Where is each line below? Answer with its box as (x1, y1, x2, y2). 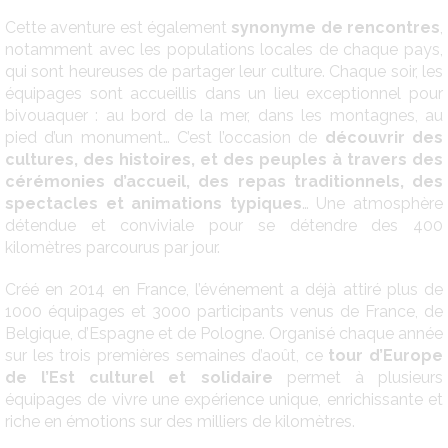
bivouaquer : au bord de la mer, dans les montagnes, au (5, 105, 443, 125)
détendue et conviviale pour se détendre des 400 (5, 215, 443, 235)
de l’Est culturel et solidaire (5, 367, 273, 387)
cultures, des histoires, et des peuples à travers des (5, 149, 443, 169)
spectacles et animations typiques (5, 193, 302, 213)
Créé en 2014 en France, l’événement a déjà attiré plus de (5, 279, 443, 299)
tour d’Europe (328, 345, 443, 365)
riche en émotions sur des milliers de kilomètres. (5, 411, 355, 431)
